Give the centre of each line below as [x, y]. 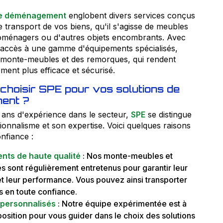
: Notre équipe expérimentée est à [121, 203]
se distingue [168, 114]
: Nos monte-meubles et [126, 156]
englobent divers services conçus [130, 15]
